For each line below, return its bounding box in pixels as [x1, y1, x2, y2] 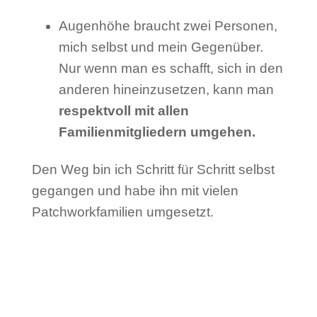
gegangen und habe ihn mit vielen [31, 183, 238, 199]
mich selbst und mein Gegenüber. [58, 40, 263, 55]
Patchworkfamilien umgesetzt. [31, 204, 217, 220]
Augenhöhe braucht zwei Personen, [58, 18, 277, 34]
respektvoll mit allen [58, 103, 189, 119]
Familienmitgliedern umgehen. [58, 125, 255, 140]
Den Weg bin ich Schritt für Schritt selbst [31, 162, 275, 178]
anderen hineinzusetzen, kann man [58, 82, 274, 98]
